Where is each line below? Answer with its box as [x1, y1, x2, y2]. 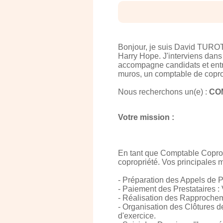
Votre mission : [118, 113, 174, 121]
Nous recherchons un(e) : [118, 88, 209, 96]
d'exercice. [118, 212, 156, 220]
